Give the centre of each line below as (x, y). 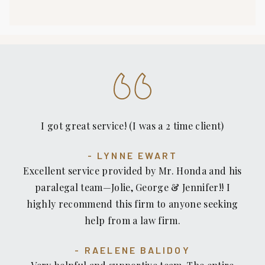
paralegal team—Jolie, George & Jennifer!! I (132, 188)
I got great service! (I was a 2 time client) (132, 126)
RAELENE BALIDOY (137, 250)
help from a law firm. (132, 221)
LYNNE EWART (138, 156)
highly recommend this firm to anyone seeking (132, 204)
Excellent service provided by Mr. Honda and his (132, 171)
